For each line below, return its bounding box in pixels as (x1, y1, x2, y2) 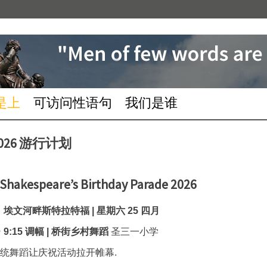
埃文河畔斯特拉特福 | (1, 206, 97, 216)
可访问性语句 (33, 94, 112, 111)
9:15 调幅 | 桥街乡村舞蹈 (1, 226, 109, 237)
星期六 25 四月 (97, 206, 160, 216)
